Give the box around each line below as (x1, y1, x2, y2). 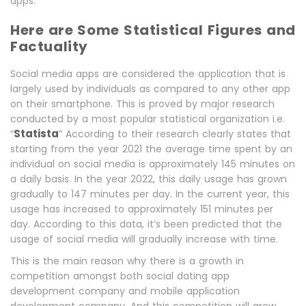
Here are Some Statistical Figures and (10, 20, 296, 40)
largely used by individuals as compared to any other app (10, 82, 290, 96)
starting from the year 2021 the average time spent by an (10, 142, 292, 156)
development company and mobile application (10, 284, 240, 298)
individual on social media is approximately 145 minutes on (10, 157, 295, 171)
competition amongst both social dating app (10, 269, 229, 283)
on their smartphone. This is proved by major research (10, 97, 275, 111)
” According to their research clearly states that (59, 127, 291, 141)
